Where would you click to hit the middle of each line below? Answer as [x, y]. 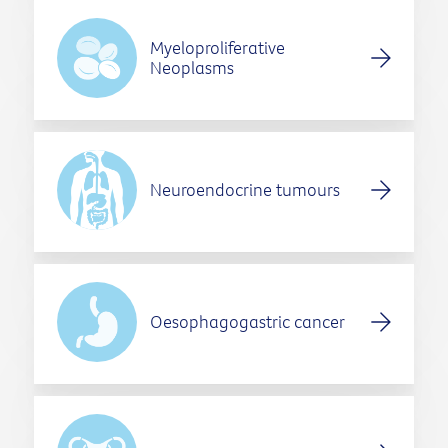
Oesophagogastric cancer [247, 322]
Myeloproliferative [217, 48]
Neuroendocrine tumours [244, 190]
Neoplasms [191, 68]
